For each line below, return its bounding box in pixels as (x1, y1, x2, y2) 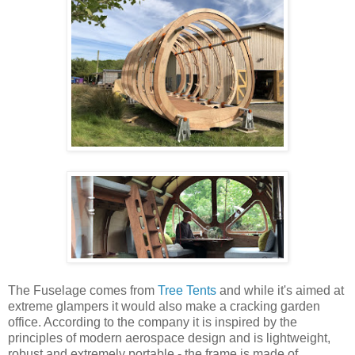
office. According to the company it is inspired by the (8, 315, 297, 329)
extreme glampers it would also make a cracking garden (8, 299, 320, 313)
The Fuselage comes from (8, 283, 158, 297)
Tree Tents (158, 283, 216, 297)
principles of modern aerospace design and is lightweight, (8, 330, 330, 345)
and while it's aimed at (216, 283, 344, 297)
